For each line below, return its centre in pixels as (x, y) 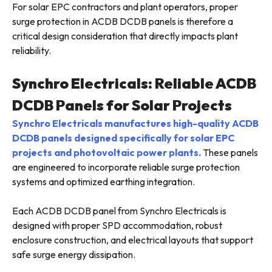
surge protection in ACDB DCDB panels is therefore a (123, 22)
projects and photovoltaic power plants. (107, 153)
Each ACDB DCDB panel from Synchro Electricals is (119, 211)
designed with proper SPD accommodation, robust (117, 226)
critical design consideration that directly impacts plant (125, 36)
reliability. (32, 51)
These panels (229, 153)
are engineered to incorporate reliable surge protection (126, 167)
